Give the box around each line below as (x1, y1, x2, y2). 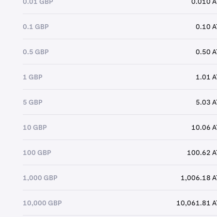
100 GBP (22, 148, 51, 157)
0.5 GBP (22, 47, 48, 56)
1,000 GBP (22, 173, 57, 182)
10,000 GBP (22, 198, 62, 207)
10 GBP (22, 123, 46, 132)
